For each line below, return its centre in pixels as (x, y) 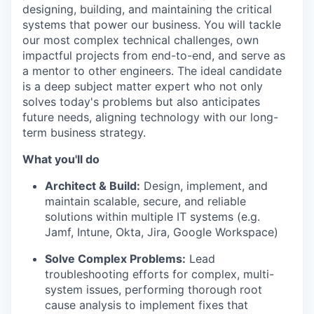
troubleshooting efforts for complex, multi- (159, 274)
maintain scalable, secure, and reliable (145, 201)
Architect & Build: (93, 186)
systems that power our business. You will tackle (152, 25)
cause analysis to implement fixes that (146, 305)
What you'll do (61, 159)
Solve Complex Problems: (115, 259)
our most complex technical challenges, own (141, 40)
